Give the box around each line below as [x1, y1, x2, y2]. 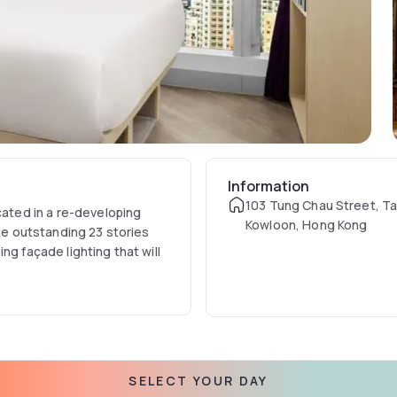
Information [227, 176, 309, 196]
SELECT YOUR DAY [128, 372, 269, 389]
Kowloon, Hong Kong [245, 216, 368, 233]
